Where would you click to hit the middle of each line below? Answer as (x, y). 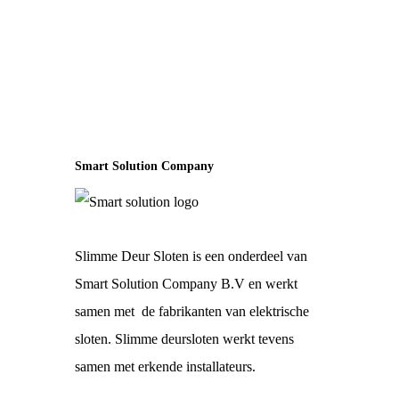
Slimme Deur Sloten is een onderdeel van (191, 256)
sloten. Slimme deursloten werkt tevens (185, 339)
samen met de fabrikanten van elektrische (192, 311)
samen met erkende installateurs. (166, 366)
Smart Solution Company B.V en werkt (187, 284)
